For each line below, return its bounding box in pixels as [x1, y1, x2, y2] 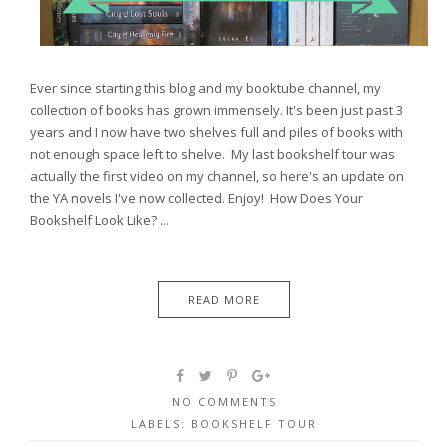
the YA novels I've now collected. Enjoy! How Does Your [30, 188, 363, 207]
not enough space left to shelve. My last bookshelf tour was [30, 144, 395, 163]
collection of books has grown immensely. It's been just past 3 [30, 100, 403, 119]
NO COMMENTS [171, 393, 277, 409]
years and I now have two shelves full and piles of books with [30, 122, 403, 141]
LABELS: [131, 415, 191, 431]
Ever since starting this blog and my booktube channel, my [30, 78, 381, 97]
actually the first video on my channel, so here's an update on [30, 166, 404, 185]
